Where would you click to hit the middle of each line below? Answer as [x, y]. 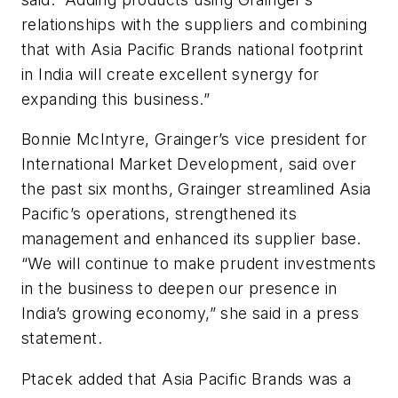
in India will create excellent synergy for [171, 74]
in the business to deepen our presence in [179, 289]
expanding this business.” [115, 99]
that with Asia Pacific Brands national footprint [193, 49]
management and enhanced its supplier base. [191, 239]
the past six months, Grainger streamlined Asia [196, 189]
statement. [62, 338]
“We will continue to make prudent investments [199, 264]
